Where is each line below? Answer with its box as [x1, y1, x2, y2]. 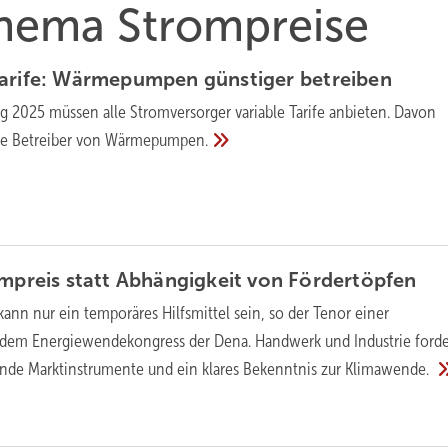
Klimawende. [345, 358, 434, 379]
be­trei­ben [299, 68, 392, 90]
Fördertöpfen [288, 268, 417, 291]
